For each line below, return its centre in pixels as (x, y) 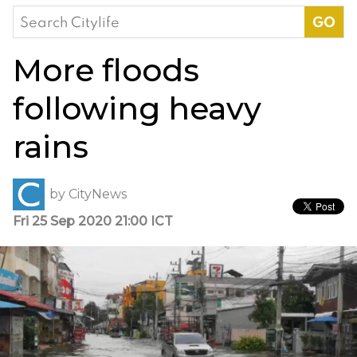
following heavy (137, 108)
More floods (106, 70)
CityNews (98, 194)
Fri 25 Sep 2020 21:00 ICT (93, 221)
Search (37, 16)
